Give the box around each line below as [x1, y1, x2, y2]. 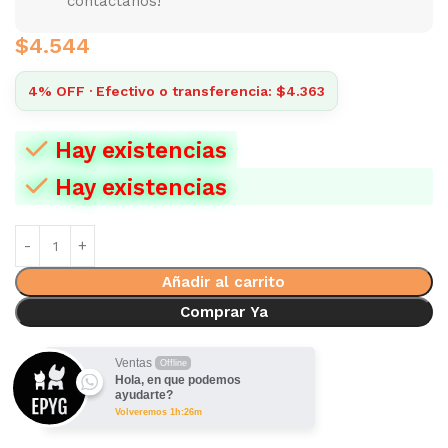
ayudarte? [115, 388, 173, 403]
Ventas [115, 356, 152, 371]
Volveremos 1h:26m [115, 407, 202, 418]
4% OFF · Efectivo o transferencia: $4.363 [28, 83, 325, 100]
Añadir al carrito [162, 273, 286, 292]
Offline [159, 358, 187, 369]
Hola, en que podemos [115, 373, 241, 388]
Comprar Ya [179, 303, 268, 322]
